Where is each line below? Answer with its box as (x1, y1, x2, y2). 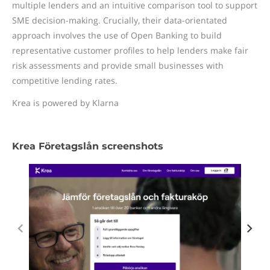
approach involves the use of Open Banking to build (12, 30, 222, 41)
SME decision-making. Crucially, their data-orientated (12, 14, 227, 26)
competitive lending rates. (12, 75, 118, 86)
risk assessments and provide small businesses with (12, 60, 224, 71)
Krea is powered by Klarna (12, 97, 119, 108)
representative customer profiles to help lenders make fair (12, 45, 248, 56)
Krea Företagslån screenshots (12, 140, 163, 152)
